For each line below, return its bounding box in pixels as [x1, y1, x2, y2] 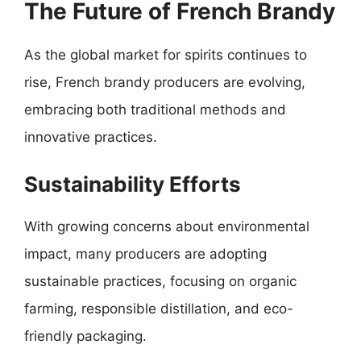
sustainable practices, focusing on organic [24, 272, 297, 289]
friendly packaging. [24, 327, 147, 344]
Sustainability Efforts [24, 171, 241, 197]
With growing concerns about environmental [24, 218, 309, 234]
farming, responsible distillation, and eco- [24, 300, 293, 317]
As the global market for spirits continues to [24, 47, 307, 63]
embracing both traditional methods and [24, 102, 286, 118]
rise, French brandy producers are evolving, [24, 74, 305, 90]
